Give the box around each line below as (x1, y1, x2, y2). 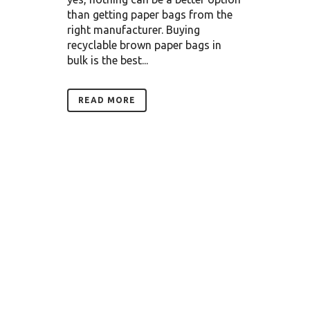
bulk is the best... (67, 54, 148, 67)
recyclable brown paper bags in (67, 39, 221, 52)
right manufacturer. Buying (67, 24, 200, 37)
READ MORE (78, 95, 136, 105)
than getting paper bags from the (67, 8, 232, 21)
